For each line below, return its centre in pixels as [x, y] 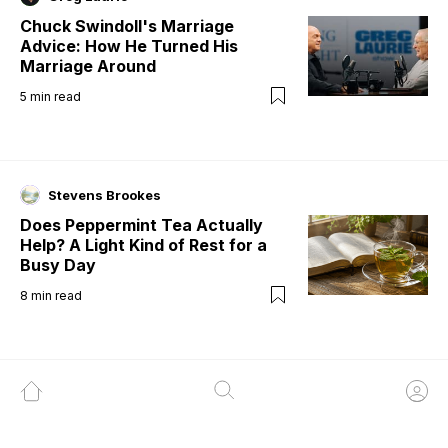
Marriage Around [88, 66]
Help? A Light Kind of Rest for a [143, 245]
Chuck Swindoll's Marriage [127, 26]
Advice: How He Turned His [129, 46]
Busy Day [58, 265]
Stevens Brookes [104, 195]
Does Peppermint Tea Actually [141, 225]
